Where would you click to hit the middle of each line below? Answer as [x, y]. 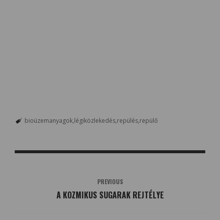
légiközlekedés [95, 121]
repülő [148, 121]
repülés [127, 121]
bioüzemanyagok [48, 121]
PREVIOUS [110, 182]
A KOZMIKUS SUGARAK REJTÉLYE [110, 195]
